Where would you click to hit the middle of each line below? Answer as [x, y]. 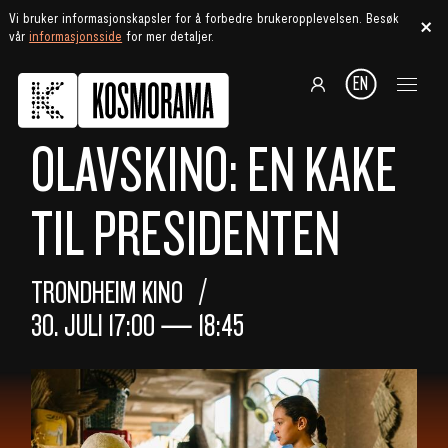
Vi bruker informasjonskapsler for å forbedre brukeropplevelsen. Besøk [204, 18]
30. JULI [69, 325]
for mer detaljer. [168, 36]
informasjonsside [76, 36]
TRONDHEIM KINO [106, 292]
